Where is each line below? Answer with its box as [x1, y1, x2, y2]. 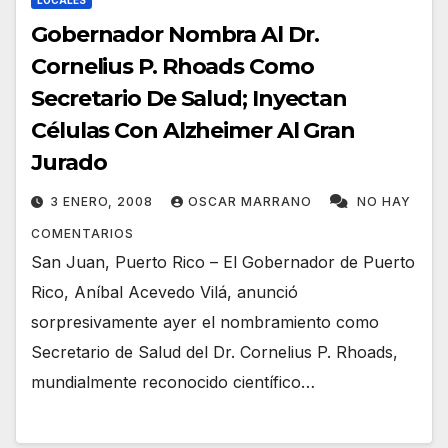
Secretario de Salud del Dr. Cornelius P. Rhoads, [31, 342, 398, 363]
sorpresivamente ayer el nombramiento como [31, 312, 379, 333]
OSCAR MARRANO [188, 194, 316, 210]
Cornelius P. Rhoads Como [31, 53, 314, 81]
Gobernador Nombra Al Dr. [31, 21, 319, 49]
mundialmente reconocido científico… [31, 372, 315, 393]
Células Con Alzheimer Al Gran [31, 117, 356, 145]
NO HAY [357, 194, 411, 210]
